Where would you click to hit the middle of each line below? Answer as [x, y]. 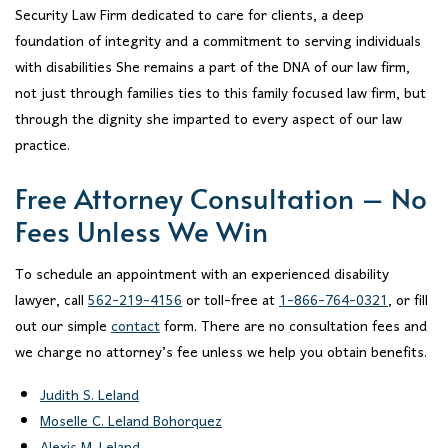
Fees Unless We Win [141, 230]
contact [135, 328]
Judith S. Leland [89, 396]
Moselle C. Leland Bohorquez [131, 422]
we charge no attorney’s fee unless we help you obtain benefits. [221, 354]
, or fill [408, 302]
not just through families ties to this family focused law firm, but [220, 94]
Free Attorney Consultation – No [221, 197]
